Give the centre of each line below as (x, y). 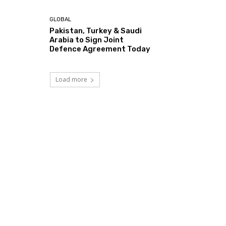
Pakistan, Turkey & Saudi (96, 31)
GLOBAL (61, 20)
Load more (71, 80)
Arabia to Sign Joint (87, 40)
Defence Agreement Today (100, 49)
